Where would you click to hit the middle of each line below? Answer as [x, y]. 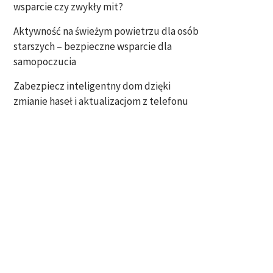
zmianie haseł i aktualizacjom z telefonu [101, 101]
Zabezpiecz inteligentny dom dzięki [92, 86]
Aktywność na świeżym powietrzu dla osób [106, 31]
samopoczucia [45, 61]
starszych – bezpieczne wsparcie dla [93, 46]
